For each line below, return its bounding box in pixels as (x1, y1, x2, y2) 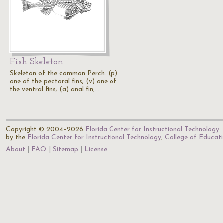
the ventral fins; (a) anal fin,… (10, 86, 99, 93)
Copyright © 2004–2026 (6, 126, 85, 133)
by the (6, 134, 27, 141)
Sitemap (53, 146, 78, 153)
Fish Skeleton (10, 57, 63, 67)
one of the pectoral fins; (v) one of (10, 78, 116, 85)
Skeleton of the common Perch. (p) (10, 70, 117, 77)
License (84, 146, 107, 153)
